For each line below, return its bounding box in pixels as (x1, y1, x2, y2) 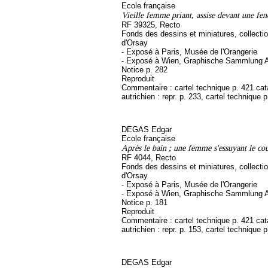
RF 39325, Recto (121, 20, 180, 29)
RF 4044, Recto (121, 153, 176, 162)
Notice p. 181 (121, 198, 167, 207)
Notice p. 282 (121, 65, 167, 74)
